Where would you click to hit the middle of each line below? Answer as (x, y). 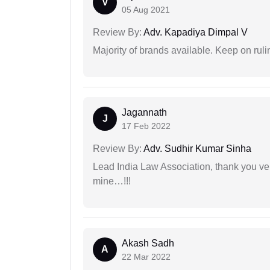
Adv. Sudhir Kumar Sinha (196, 149)
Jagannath (144, 113)
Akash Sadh (148, 243)
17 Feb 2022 (146, 126)
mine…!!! (112, 181)
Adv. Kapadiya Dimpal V (195, 33)
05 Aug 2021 (146, 10)
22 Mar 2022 (146, 257)
